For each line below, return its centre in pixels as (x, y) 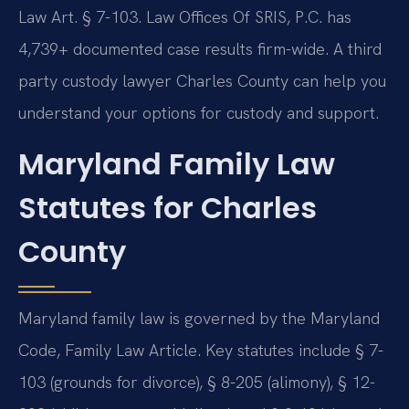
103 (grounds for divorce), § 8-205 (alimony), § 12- (197, 382)
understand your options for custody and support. (199, 113)
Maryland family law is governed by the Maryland (199, 318)
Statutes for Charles (168, 207)
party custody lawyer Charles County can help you (202, 81)
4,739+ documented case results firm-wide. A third (200, 49)
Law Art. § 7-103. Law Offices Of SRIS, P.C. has (185, 17)
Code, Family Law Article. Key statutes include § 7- (201, 350)
